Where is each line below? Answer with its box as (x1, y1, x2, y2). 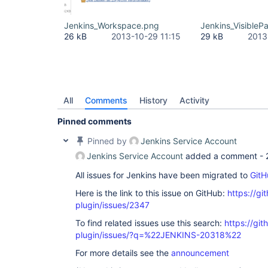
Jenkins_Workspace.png (64, 20, 159, 31)
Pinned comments (57, 116, 132, 126)
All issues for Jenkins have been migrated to (75, 170, 250, 180)
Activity (179, 95, 209, 105)
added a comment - (183, 151, 266, 161)
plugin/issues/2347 (75, 200, 150, 210)
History (139, 95, 167, 105)
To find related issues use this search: (75, 218, 224, 228)
